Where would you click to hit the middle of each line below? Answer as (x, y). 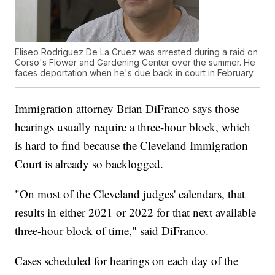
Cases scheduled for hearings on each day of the (127, 261)
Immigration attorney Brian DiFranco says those (127, 109)
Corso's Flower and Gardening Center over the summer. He (135, 63)
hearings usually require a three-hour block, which (133, 127)
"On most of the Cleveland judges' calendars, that (130, 194)
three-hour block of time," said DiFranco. (112, 231)
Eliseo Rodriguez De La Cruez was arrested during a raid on (137, 52)
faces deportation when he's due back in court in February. (135, 73)
